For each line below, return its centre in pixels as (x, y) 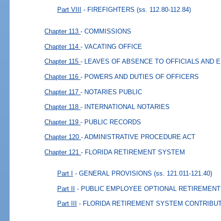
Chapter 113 (63, 31)
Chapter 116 (63, 76)
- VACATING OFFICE (111, 46)
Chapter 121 (63, 152)
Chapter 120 (63, 137)
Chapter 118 (63, 107)
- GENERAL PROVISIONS (114, 174)
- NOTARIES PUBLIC (111, 92)
